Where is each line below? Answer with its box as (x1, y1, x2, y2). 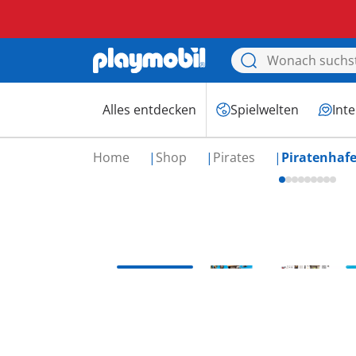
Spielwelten (230, 101, 299, 118)
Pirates (213, 149, 258, 166)
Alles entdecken (103, 101, 196, 118)
